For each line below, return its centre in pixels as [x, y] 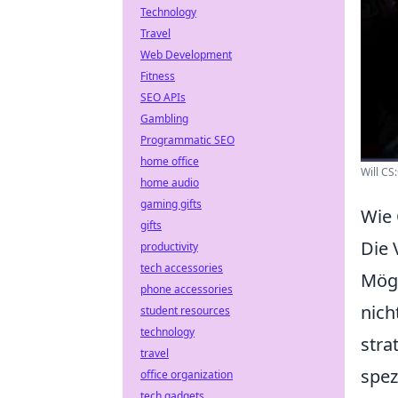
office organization [187, 374]
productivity [169, 247]
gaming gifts [171, 204]
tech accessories [182, 268]
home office [170, 161]
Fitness [158, 76]
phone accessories [187, 289]
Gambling [164, 119]
